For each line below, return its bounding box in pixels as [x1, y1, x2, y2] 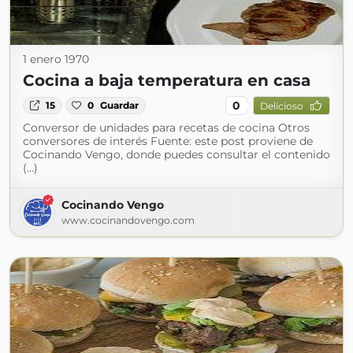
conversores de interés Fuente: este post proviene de [23, 134, 313, 148]
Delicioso [259, 99, 303, 112]
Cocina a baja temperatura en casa [23, 71, 310, 90]
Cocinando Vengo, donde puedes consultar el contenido [23, 147, 330, 162]
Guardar [100, 99, 139, 111]
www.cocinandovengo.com [61, 214, 195, 226]
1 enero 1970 [23, 52, 89, 66]
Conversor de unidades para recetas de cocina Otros [23, 121, 310, 135]
